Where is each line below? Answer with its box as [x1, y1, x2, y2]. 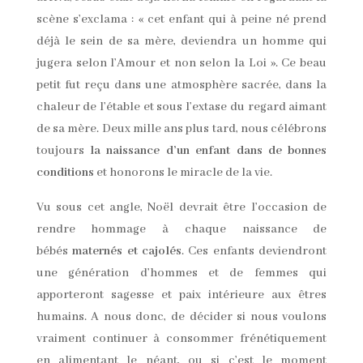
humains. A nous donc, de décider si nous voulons [36, 310, 327, 325]
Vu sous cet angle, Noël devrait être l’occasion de [36, 200, 327, 216]
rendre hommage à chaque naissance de [36, 222, 327, 237]
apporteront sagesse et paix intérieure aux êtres [36, 288, 327, 303]
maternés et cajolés [72, 244, 181, 259]
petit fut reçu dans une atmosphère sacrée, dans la [36, 78, 327, 93]
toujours [36, 143, 91, 159]
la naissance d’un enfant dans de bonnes [90, 143, 327, 159]
